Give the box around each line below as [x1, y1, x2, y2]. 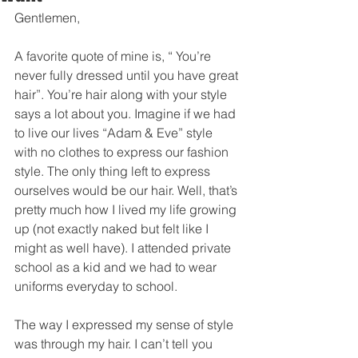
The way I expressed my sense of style [14, 316, 237, 332]
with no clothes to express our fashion [14, 144, 232, 160]
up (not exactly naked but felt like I [14, 221, 212, 237]
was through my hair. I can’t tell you [14, 336, 216, 352]
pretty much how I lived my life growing [14, 201, 240, 217]
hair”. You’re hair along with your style [14, 86, 230, 102]
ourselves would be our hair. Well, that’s [14, 182, 241, 198]
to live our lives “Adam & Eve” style [14, 125, 216, 141]
